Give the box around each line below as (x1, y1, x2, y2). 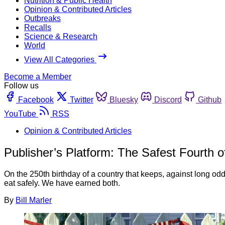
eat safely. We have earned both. (4, 178, 120, 187)
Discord (154, 95, 182, 104)
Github (198, 95, 221, 104)
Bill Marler (16, 195, 52, 204)
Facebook (18, 95, 54, 104)
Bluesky (109, 95, 138, 104)
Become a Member (4, 72, 71, 81)
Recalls (24, 23, 51, 32)
